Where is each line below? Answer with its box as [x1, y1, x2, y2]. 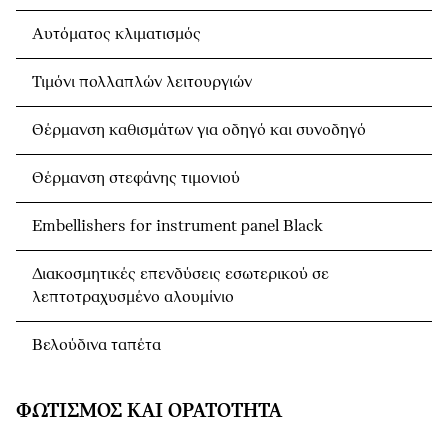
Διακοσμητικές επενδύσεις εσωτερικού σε [32, 264, 329, 284]
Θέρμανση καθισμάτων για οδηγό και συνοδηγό [32, 120, 366, 140]
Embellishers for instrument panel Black [32, 216, 323, 236]
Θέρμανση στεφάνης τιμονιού [32, 168, 240, 188]
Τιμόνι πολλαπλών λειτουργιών [32, 72, 252, 92]
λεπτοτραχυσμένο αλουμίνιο [32, 287, 234, 307]
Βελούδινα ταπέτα [32, 335, 161, 355]
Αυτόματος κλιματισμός [32, 24, 201, 44]
